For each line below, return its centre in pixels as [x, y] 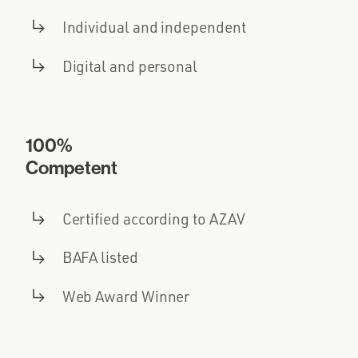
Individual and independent [154, 27]
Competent [72, 168]
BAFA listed [100, 258]
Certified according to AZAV [153, 219]
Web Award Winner [126, 297]
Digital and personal [129, 66]
